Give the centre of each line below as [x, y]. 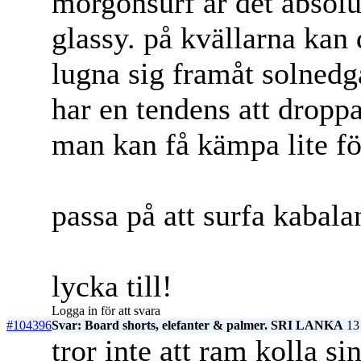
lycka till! [112, 286]
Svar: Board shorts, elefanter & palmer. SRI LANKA [197, 326]
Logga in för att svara [106, 311]
